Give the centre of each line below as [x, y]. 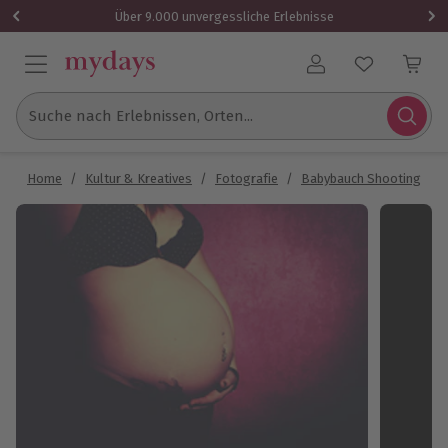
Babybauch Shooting [361, 178]
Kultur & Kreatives [138, 178]
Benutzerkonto [367, 72]
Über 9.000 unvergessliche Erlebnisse [224, 16]
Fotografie [246, 178]
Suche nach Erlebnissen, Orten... [141, 116]
